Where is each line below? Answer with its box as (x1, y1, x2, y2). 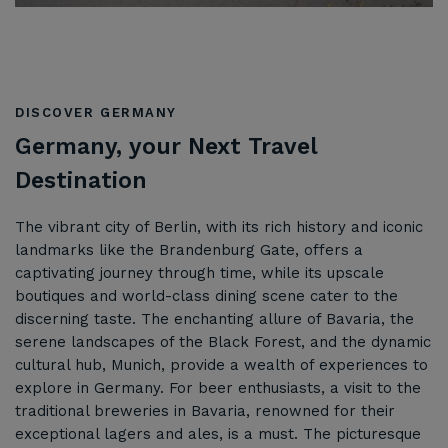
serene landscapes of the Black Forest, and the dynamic (15, 332, 431, 351)
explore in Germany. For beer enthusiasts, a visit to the (15, 378, 421, 397)
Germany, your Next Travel (15, 132, 318, 160)
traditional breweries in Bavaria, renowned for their (15, 401, 395, 420)
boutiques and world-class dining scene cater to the (15, 286, 398, 305)
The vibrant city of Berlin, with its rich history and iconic (15, 217, 423, 236)
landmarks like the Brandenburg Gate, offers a (15, 240, 363, 259)
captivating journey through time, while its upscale (15, 263, 384, 282)
